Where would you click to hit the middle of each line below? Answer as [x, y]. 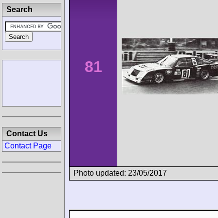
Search [19, 9]
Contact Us [27, 134]
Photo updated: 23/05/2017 [120, 173]
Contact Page [28, 146]
